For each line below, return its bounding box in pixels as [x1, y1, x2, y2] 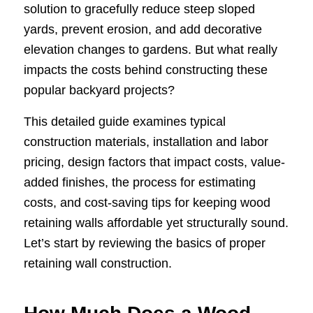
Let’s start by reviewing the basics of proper [23, 235, 265, 250]
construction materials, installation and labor [23, 134, 268, 149]
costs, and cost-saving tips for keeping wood [23, 195, 270, 210]
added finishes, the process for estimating [23, 175, 256, 189]
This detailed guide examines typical [23, 114, 226, 129]
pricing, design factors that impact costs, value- [23, 154, 285, 169]
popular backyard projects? [23, 83, 175, 98]
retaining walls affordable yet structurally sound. [23, 215, 289, 230]
